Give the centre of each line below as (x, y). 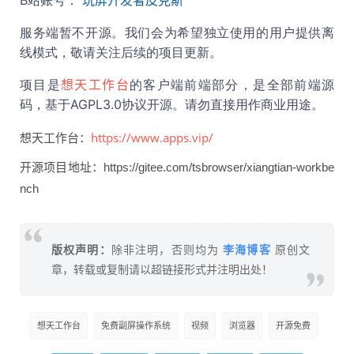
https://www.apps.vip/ (152, 137)
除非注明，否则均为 (165, 249)
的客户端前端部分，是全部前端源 (232, 84)
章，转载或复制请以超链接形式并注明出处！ (162, 269)
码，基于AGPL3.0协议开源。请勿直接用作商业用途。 (172, 104)
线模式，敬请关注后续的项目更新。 (121, 52)
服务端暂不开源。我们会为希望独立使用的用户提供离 (177, 32)
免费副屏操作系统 (136, 325)
